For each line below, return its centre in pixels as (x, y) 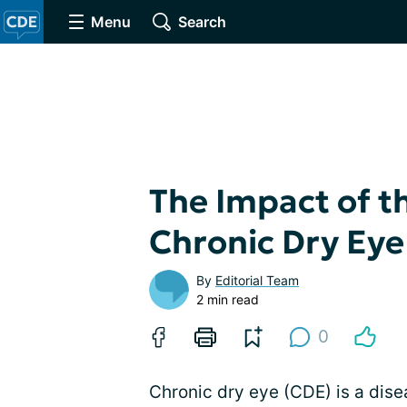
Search (202, 22)
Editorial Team (257, 280)
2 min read (228, 299)
